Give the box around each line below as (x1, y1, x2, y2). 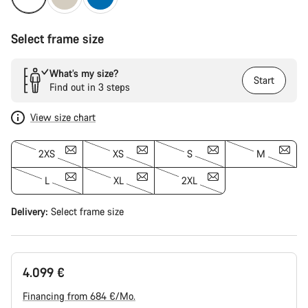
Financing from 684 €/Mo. (23, 289, 135, 302)
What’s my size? (49, 67, 118, 80)
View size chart (30, 111, 96, 124)
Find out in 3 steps (49, 80, 130, 93)
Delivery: (11, 205, 51, 218)
